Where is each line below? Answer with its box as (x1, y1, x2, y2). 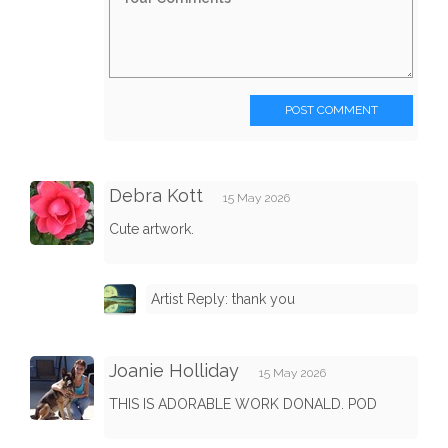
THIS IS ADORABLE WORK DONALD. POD (109, 395, 377, 412)
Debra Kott (109, 184, 203, 206)
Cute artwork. (109, 220, 194, 237)
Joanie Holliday (109, 359, 239, 381)
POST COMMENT (285, 102, 378, 117)
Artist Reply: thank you (151, 290, 295, 307)
